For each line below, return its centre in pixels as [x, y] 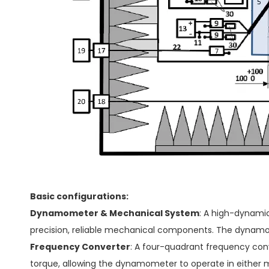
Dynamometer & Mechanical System [115, 213]
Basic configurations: [79, 196]
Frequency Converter [80, 247]
